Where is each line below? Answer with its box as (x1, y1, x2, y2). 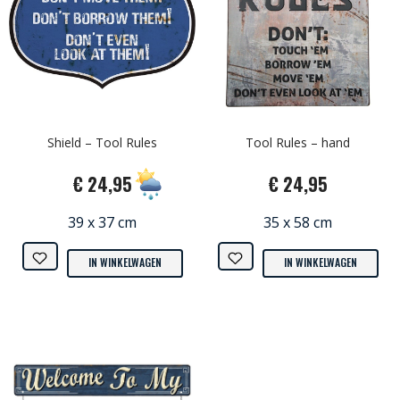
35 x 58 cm (263, 212, 332, 232)
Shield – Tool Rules (47, 133, 157, 151)
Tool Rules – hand (246, 133, 350, 151)
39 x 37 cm (68, 212, 137, 232)
